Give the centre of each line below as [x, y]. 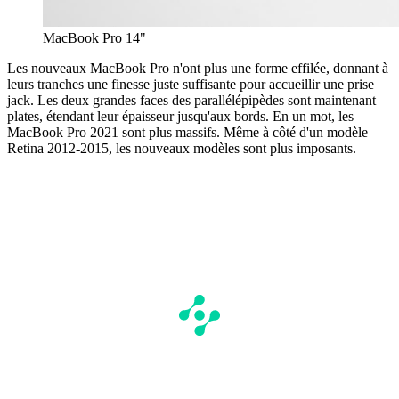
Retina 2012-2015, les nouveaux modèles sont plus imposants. [182, 148]
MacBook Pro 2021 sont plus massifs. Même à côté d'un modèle [187, 132]
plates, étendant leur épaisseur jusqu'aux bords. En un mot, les [180, 116]
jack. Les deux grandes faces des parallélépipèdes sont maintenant [191, 100]
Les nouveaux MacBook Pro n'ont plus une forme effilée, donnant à [198, 68]
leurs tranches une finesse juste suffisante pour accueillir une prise [191, 84]
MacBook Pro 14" [94, 37]
